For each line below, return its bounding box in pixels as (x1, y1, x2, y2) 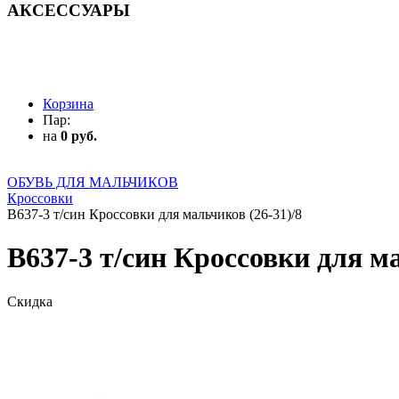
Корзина (43, 96, 94, 112)
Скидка (7, 293, 53, 309)
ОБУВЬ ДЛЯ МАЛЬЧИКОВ (7, 175, 178, 191)
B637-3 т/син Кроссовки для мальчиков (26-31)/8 (7, 207, 302, 223)
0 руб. (61, 128, 97, 144)
